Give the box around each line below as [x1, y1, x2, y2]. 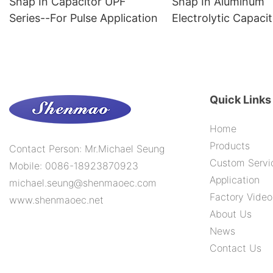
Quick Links [209, 93, 271, 107]
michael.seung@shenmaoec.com [9, 177, 157, 190]
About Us [209, 208, 252, 221]
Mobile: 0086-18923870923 [9, 160, 138, 172]
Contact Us [209, 242, 261, 255]
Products [209, 140, 250, 152]
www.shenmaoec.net [9, 194, 107, 207]
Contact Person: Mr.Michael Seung [9, 143, 165, 155]
